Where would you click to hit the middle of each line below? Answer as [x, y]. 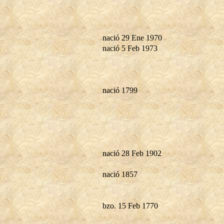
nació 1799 [120, 90]
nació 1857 [120, 174]
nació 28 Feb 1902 [132, 153]
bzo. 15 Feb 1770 [130, 205]
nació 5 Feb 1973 [130, 48]
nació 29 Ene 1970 [132, 37]
